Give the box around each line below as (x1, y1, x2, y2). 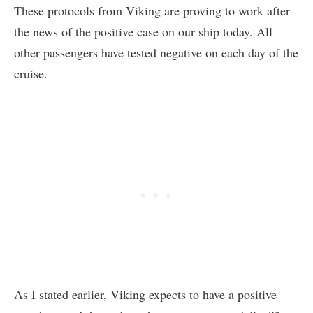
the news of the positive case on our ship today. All (14, 23, 272, 41)
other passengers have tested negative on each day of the (14, 44, 298, 61)
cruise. (14, 65, 48, 82)
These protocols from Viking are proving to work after (14, 2, 290, 20)
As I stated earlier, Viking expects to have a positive (14, 286, 277, 303)
